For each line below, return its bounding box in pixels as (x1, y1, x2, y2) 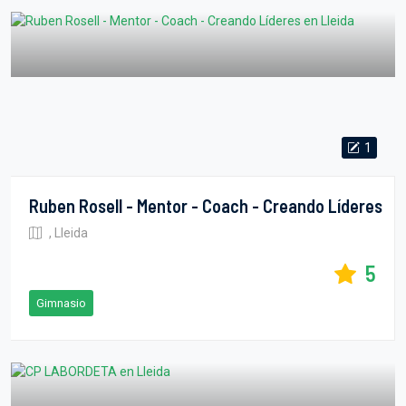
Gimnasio (36, 295, 86, 310)
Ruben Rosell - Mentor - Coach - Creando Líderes (29, 194, 382, 217)
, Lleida (46, 225, 88, 240)
